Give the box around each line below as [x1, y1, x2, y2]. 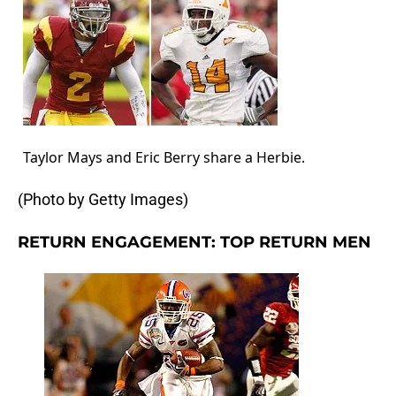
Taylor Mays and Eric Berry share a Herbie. [23, 148, 305, 168]
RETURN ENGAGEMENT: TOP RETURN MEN [18, 232, 371, 253]
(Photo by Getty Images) [18, 190, 188, 209]
